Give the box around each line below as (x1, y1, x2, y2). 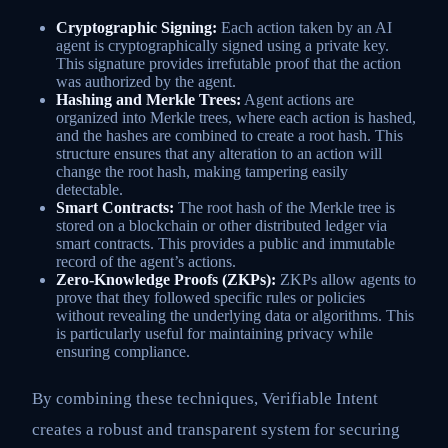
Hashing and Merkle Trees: (56, 91, 241, 108)
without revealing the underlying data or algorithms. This (56, 307, 414, 324)
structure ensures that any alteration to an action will (56, 145, 382, 162)
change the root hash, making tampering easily (56, 163, 348, 180)
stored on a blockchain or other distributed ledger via (56, 217, 387, 234)
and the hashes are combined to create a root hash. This (56, 127, 403, 144)
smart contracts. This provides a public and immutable (56, 235, 395, 252)
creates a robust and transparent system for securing (32, 420, 400, 440)
